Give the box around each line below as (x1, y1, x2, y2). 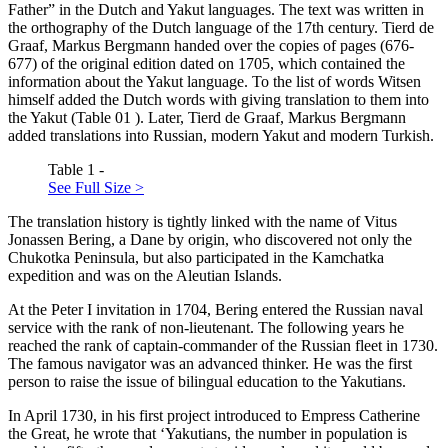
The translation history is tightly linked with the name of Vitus (8, 213, 397, 231)
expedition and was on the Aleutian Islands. (8, 267, 282, 285)
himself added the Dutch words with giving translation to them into (8, 91, 429, 109)
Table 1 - (48, 161, 104, 179)
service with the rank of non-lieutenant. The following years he (8, 319, 404, 337)
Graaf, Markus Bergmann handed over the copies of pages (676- (8, 37, 414, 55)
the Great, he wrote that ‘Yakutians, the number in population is (8, 425, 407, 443)
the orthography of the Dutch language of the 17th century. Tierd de (8, 19, 434, 37)
